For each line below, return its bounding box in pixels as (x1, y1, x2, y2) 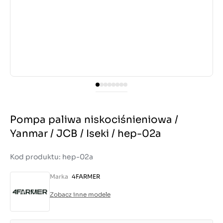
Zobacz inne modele (50, 191, 111, 198)
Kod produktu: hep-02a (10, 152, 93, 161)
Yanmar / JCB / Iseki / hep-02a (10, 127, 161, 140)
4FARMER (72, 173, 100, 180)
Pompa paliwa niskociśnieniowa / (10, 113, 178, 126)
